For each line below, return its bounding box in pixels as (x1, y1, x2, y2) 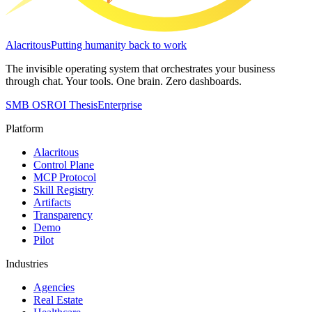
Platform (6, 123, 43, 135)
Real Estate (33, 294, 83, 306)
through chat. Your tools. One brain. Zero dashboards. (6, 75, 242, 88)
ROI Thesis (47, 99, 97, 111)
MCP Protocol (33, 171, 96, 184)
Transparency (33, 209, 93, 221)
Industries (6, 258, 48, 270)
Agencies (33, 281, 75, 294)
